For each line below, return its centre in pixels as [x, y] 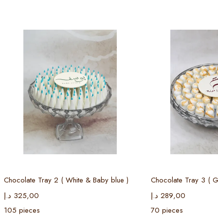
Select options [75, 167]
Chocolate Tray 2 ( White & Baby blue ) [66, 180]
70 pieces [167, 210]
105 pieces [22, 210]
